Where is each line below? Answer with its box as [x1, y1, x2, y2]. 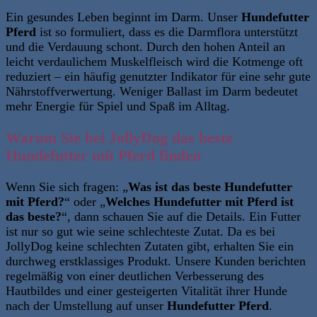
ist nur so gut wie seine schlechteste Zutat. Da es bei [6, 224, 275, 239]
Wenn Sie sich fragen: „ [6, 180, 128, 195]
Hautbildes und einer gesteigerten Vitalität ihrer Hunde [6, 284, 287, 299]
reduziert [6, 69, 54, 84]
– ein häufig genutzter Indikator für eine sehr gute [54, 69, 311, 84]
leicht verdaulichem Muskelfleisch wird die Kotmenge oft [6, 54, 303, 69]
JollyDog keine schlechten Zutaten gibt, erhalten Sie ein [6, 239, 294, 254]
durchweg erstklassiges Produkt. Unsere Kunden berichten [6, 254, 306, 269]
